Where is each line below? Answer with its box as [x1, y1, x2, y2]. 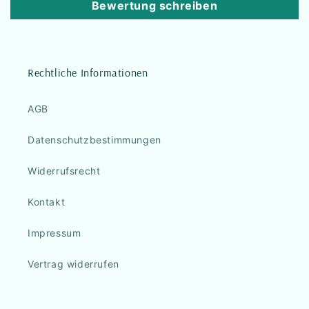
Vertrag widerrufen [28, 258, 119, 270]
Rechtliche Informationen [28, 66, 148, 80]
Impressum [28, 227, 81, 239]
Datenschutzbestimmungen [28, 134, 161, 146]
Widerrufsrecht [28, 165, 101, 177]
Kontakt [28, 196, 66, 208]
